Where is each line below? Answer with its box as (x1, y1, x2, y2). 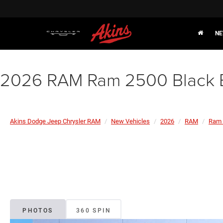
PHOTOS (22, 207, 53, 215)
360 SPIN (76, 207, 111, 215)
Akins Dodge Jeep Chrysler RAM (10, 117, 101, 125)
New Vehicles (111, 117, 150, 125)
